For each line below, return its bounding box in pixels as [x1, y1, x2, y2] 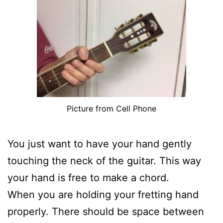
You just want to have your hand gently [7, 138, 192, 150]
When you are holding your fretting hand [7, 189, 199, 201]
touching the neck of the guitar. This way [7, 155, 201, 167]
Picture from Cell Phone [67, 104, 156, 114]
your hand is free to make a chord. [7, 172, 169, 184]
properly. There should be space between [7, 206, 204, 218]
